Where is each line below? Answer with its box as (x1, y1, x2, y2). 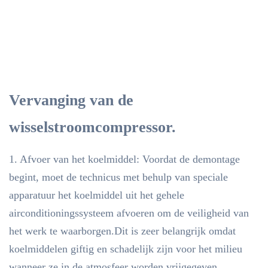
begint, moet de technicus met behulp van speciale (9, 171, 228, 183)
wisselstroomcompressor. (9, 118, 176, 136)
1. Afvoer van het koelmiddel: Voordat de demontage (9, 153, 240, 165)
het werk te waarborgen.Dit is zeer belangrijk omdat (9, 225, 236, 237)
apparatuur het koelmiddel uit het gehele (9, 189, 184, 201)
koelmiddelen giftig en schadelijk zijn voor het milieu (9, 243, 242, 255)
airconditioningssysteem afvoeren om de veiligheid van (9, 207, 249, 219)
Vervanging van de (9, 92, 133, 109)
